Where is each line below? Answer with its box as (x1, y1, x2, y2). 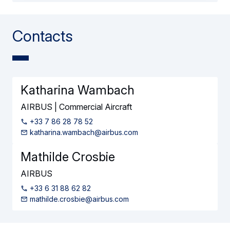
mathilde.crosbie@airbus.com (28, 195, 129, 203)
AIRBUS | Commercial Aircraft (21, 102, 132, 112)
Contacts (12, 27, 73, 45)
